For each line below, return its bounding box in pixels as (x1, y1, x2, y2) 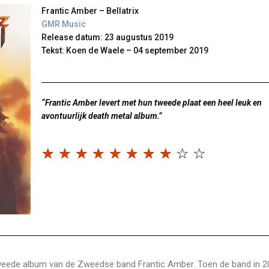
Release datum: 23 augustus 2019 (41, 32, 174, 42)
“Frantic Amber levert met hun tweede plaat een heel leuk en (41, 98, 262, 107)
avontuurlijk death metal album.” (41, 111, 162, 121)
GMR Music (41, 19, 86, 29)
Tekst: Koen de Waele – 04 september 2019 (41, 46, 208, 55)
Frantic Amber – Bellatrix (41, 6, 139, 16)
